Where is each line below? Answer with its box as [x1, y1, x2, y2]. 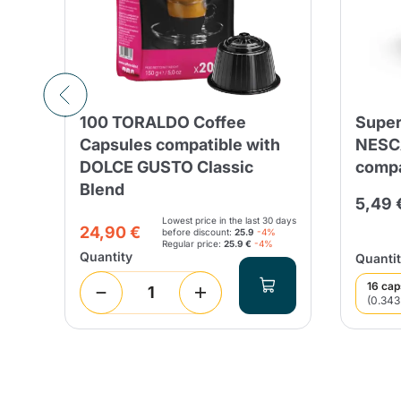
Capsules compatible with [80, 134, 280, 154]
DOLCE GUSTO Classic [80, 157, 253, 176]
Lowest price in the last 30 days [162, 214, 296, 226]
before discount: [162, 226, 235, 237]
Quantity [80, 248, 132, 264]
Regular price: [162, 237, 224, 249]
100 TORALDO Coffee [80, 112, 246, 132]
